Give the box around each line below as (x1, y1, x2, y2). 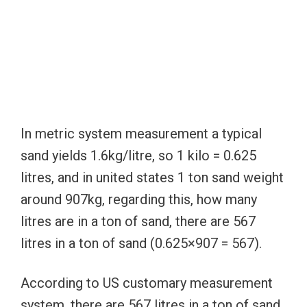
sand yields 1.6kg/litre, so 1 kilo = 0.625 (21, 147, 256, 164)
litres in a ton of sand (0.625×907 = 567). (21, 234, 262, 251)
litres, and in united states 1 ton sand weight (21, 169, 284, 186)
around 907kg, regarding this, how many (21, 191, 257, 208)
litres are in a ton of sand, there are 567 (21, 212, 256, 230)
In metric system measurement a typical (21, 125, 262, 142)
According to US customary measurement (21, 274, 273, 291)
